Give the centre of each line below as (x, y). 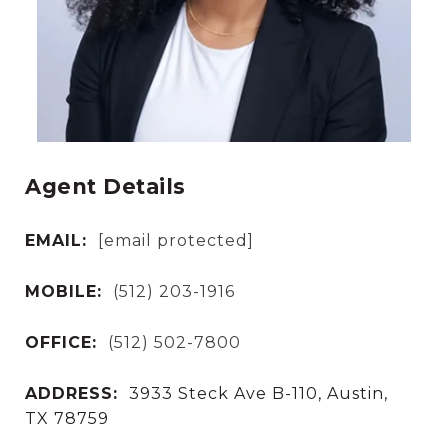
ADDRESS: (71, 393)
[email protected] (176, 240)
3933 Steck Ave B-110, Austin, (258, 393)
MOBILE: (63, 291)
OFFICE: (61, 342)
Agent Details (105, 186)
